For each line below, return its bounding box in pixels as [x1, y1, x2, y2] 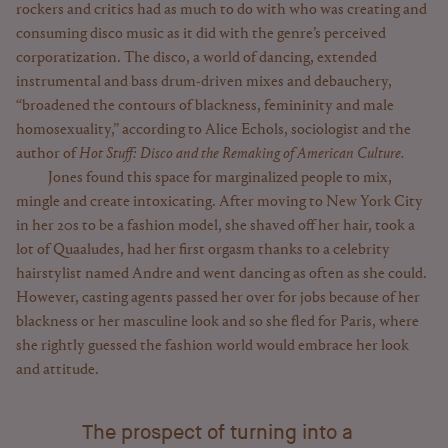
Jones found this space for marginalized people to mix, [48, 169, 392, 186]
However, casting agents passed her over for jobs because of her [16, 289, 420, 306]
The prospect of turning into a [82, 420, 353, 445]
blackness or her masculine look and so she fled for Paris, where [16, 313, 419, 330]
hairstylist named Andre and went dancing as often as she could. [16, 265, 427, 282]
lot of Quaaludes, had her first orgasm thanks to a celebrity [16, 241, 390, 258]
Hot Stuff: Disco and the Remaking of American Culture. [79, 145, 404, 162]
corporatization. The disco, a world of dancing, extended [16, 49, 377, 66]
